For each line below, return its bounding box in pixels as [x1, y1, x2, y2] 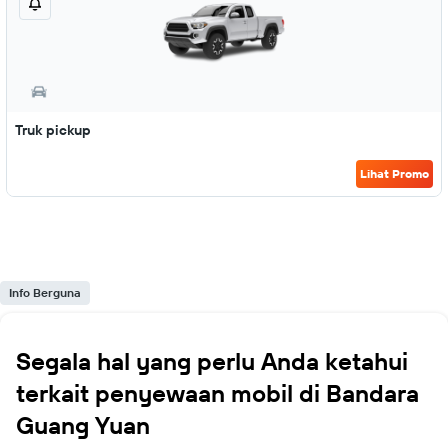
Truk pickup [15, 121, 91, 139]
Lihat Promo [360, 166, 429, 181]
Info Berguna [9, 285, 81, 300]
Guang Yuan [16, 410, 150, 440]
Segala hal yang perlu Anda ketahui [16, 346, 408, 376]
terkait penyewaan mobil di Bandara [16, 378, 419, 408]
